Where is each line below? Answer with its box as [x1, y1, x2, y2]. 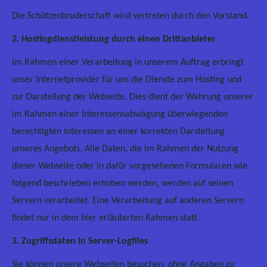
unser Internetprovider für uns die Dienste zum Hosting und [12, 75, 241, 85]
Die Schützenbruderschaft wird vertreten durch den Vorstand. [12, 11, 249, 21]
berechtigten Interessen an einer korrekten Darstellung [12, 127, 225, 136]
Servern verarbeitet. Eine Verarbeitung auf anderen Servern [12, 196, 244, 206]
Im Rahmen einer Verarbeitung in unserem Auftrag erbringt [12, 58, 244, 67]
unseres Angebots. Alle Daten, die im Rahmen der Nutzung [12, 144, 238, 154]
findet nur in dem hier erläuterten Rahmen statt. [12, 213, 200, 223]
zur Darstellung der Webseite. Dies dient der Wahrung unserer [12, 92, 253, 102]
